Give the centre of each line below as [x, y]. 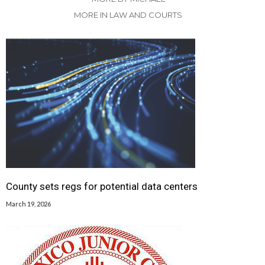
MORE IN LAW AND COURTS [128, 15]
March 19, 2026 [28, 204]
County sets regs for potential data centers [102, 187]
